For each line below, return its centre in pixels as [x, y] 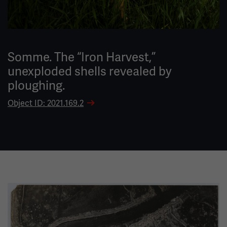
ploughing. [36, 85]
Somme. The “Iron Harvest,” [82, 57]
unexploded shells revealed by [90, 71]
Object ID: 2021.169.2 [46, 103]
